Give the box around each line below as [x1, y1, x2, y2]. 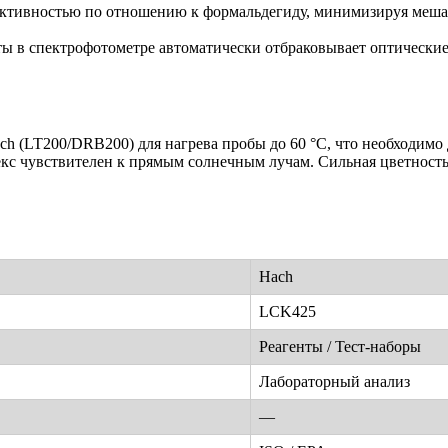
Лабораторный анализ [259, 372, 410, 390]
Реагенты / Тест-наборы [259, 337, 421, 355]
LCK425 [259, 302, 316, 320]
